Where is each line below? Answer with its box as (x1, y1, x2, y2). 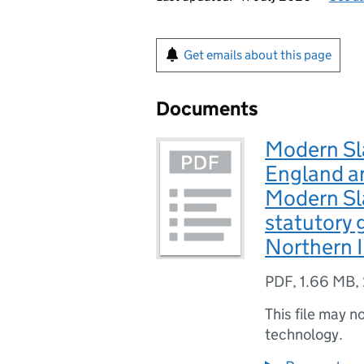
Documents (156, 97, 258, 120)
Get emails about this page (184, 47, 331, 63)
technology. (265, 325, 343, 344)
